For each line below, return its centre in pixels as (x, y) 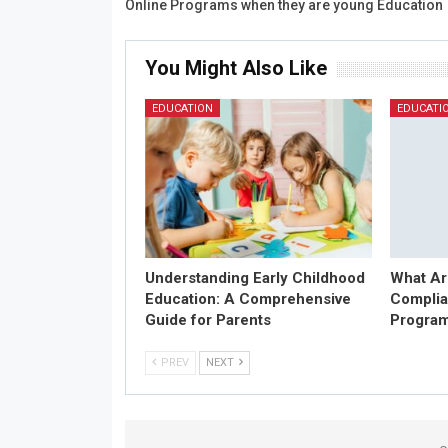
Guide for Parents (207, 320)
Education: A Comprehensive (247, 299)
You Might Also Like (235, 68)
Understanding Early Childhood (254, 278)
